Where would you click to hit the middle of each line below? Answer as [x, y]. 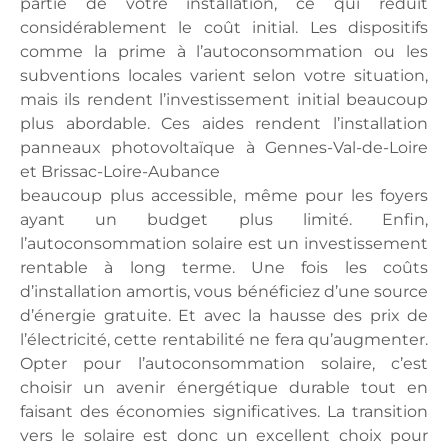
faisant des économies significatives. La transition [224, 411]
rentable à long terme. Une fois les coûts [224, 267]
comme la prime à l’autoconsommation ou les [224, 51]
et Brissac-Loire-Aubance [120, 171]
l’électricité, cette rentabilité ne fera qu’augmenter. [224, 339]
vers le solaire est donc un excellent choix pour [224, 435]
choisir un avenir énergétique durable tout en [224, 387]
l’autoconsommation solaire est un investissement [224, 243]
